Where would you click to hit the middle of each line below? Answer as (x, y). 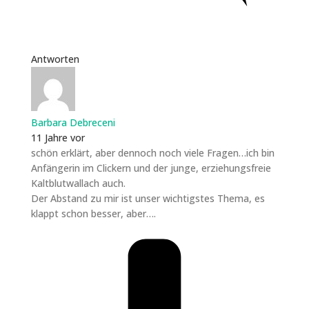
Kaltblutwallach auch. (78, 183)
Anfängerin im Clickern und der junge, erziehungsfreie (151, 168)
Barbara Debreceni (73, 122)
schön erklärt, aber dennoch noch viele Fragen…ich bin (152, 152)
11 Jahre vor (58, 137)
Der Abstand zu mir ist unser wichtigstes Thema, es (148, 198)
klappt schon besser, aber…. (93, 213)
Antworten (55, 59)
